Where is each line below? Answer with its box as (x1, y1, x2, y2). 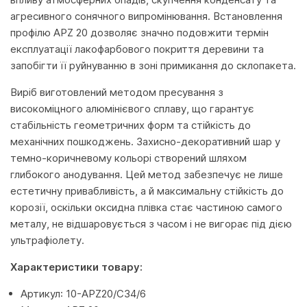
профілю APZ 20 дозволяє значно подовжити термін (10, 26, 269, 39)
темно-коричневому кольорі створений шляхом (10, 151, 247, 164)
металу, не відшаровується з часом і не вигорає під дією (10, 217, 292, 230)
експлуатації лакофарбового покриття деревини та (10, 42, 264, 56)
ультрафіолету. (10, 234, 84, 247)
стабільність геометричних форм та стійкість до (10, 119, 251, 132)
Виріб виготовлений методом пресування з (10, 86, 223, 99)
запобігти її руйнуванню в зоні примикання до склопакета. (10, 59, 296, 72)
